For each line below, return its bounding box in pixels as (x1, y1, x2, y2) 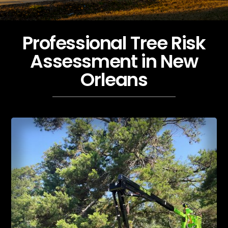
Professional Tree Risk (22, 30, 206, 56)
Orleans (80, 67, 148, 93)
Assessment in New (30, 48, 198, 75)
